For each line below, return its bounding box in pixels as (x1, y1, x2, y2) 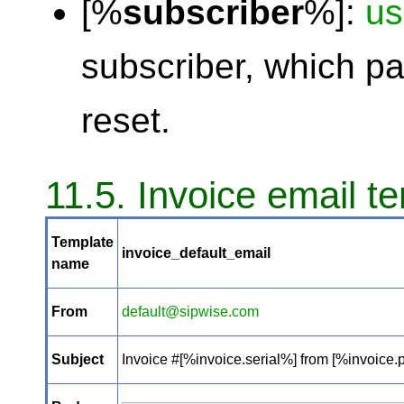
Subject (51, 352, 104, 367)
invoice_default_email (122, 245, 271, 261)
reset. (81, 101, 170, 140)
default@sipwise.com (122, 304, 259, 319)
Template (51, 234, 114, 250)
